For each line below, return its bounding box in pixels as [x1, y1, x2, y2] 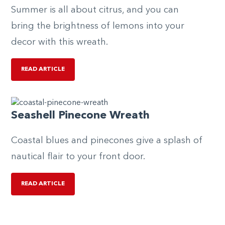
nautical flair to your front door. [11, 152, 145, 161]
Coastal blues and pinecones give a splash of [11, 136, 202, 145]
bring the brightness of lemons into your [11, 21, 184, 31]
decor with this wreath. [11, 37, 108, 47]
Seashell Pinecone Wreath [11, 109, 150, 121]
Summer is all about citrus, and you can [11, 5, 179, 15]
